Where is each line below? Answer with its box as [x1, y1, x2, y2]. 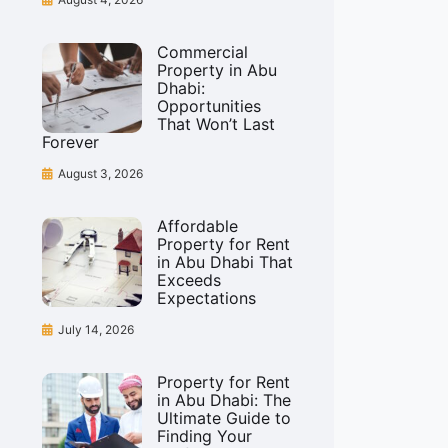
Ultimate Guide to [157, 408, 291, 428]
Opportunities [157, 96, 261, 116]
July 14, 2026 [58, 322, 134, 337]
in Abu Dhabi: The [157, 390, 291, 410]
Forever [42, 132, 99, 152]
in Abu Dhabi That [157, 252, 293, 272]
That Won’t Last [157, 114, 275, 134]
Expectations [157, 288, 256, 308]
